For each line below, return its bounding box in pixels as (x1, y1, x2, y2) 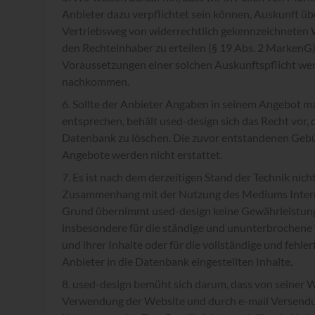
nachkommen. (62, 75, 129, 88)
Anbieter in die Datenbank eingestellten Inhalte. (62, 255, 292, 268)
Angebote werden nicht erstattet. (62, 148, 222, 161)
